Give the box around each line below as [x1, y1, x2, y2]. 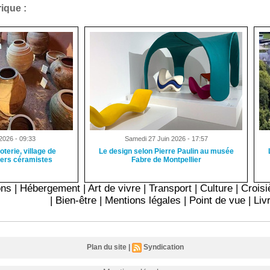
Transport [149, 182, 192, 194]
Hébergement [20, 182, 81, 194]
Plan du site [86, 242, 127, 251]
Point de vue [189, 194, 246, 206]
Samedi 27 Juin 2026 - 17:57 [124, 134, 208, 142]
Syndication [143, 242, 184, 251]
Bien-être [55, 194, 97, 206]
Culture [200, 182, 233, 194]
